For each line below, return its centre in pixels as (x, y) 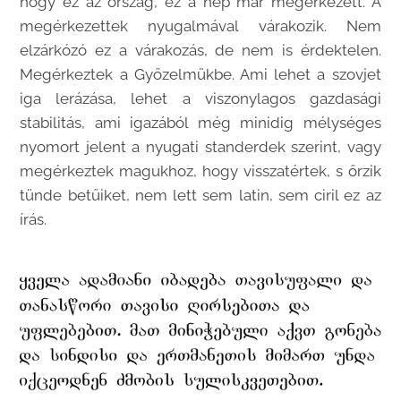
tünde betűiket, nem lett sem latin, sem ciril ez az (200, 196)
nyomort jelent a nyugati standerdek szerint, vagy (200, 147)
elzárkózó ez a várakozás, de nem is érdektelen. (200, 51)
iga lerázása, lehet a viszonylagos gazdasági (200, 99)
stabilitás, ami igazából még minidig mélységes (200, 123)
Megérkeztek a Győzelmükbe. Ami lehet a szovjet (200, 75)
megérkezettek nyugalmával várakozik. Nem (200, 26)
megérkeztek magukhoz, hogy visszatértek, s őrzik (200, 171)
